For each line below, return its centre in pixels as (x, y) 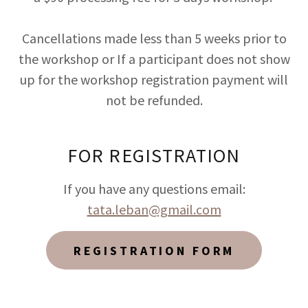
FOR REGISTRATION (154, 156)
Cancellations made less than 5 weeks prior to (154, 38)
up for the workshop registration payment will (154, 80)
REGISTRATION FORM (154, 250)
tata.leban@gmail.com (154, 210)
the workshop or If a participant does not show (154, 59)
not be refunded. (154, 100)
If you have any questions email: (154, 189)
